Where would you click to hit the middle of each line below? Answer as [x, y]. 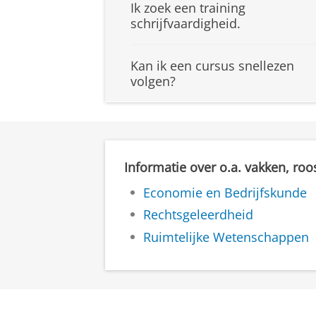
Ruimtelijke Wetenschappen [226, 237]
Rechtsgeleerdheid [198, 215]
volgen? [153, 81]
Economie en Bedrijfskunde [225, 192]
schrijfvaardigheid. [186, 24]
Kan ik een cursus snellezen [212, 66]
